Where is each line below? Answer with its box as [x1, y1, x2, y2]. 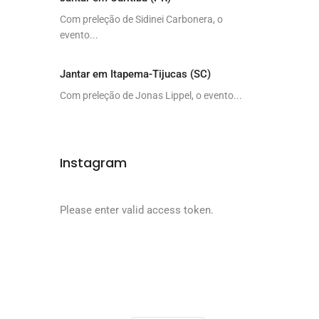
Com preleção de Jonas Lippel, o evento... [59, 90, 242, 101]
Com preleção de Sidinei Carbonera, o [59, 14, 223, 25]
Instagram [59, 154, 127, 172]
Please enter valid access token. [59, 204, 214, 216]
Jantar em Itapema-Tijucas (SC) [59, 68, 211, 80]
